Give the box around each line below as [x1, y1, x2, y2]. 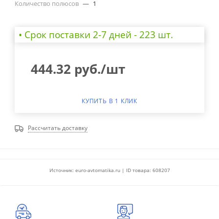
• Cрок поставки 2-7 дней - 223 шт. [18, 27, 173, 41]
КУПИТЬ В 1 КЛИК [82, 96, 137, 105]
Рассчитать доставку [28, 123, 88, 132]
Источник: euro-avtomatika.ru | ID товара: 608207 [49, 166, 170, 174]
